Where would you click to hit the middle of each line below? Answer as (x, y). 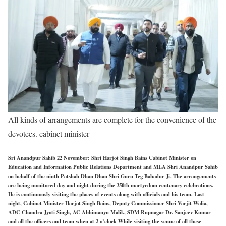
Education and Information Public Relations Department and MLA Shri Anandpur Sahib (113, 167)
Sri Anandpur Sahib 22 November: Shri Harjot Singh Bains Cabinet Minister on (102, 158)
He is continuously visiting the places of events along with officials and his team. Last (106, 194)
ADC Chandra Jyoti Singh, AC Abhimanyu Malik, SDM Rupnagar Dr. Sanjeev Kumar (109, 213)
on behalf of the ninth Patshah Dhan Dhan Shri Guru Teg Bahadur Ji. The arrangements (112, 176)
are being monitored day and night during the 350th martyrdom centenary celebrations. (111, 185)
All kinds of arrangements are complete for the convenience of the (112, 120)
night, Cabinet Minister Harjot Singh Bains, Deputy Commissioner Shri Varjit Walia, (108, 204)
